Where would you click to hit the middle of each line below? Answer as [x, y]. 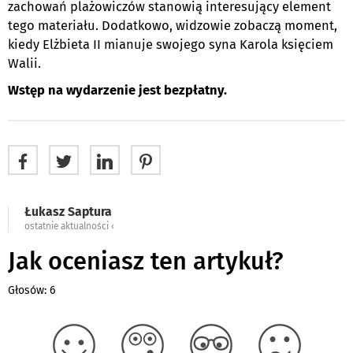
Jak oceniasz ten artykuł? [146, 261]
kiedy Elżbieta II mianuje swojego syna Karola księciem [171, 44]
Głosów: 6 [32, 290]
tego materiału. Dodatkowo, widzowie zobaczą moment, [173, 25]
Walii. [24, 63]
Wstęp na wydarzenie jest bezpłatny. [117, 90]
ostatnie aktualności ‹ [69, 226]
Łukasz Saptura [68, 211]
